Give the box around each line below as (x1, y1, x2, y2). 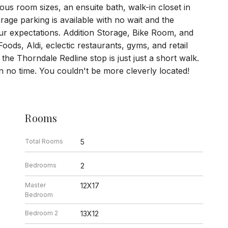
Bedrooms (25, 161, 57, 169)
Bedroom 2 (25, 209, 59, 217)
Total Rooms (25, 137, 64, 145)
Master (25, 181, 46, 189)
